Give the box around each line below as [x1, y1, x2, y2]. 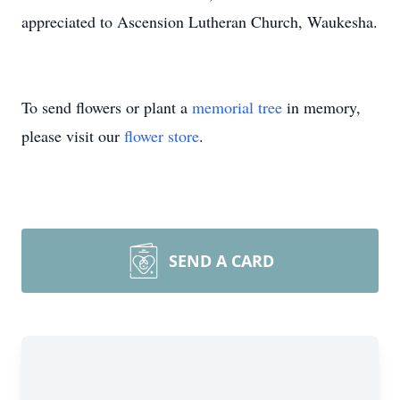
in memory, [282, 96, 361, 118]
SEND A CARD [169, 250, 274, 271]
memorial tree [192, 96, 282, 118]
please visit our [21, 125, 124, 146]
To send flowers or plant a [21, 96, 192, 118]
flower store [124, 125, 199, 146]
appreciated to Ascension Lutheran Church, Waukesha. [21, 11, 378, 32]
